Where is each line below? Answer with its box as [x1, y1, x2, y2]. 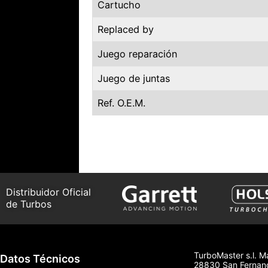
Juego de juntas [98, 72, 170, 84]
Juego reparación [98, 47, 177, 60]
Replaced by [98, 23, 154, 35]
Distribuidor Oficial [6, 186, 91, 199]
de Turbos [6, 198, 51, 211]
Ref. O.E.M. [98, 96, 145, 109]
